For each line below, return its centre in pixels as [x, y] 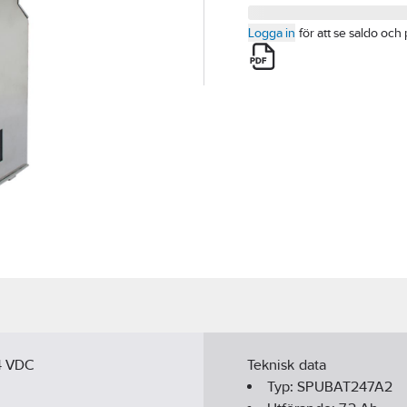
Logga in [272, 33]
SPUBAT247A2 [345, 387]
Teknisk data [287, 365]
